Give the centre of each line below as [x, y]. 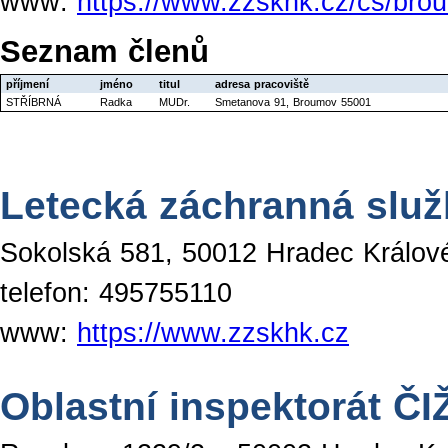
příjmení [27, 83]
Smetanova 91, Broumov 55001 [293, 101]
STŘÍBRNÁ [33, 101]
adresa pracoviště [262, 83]
